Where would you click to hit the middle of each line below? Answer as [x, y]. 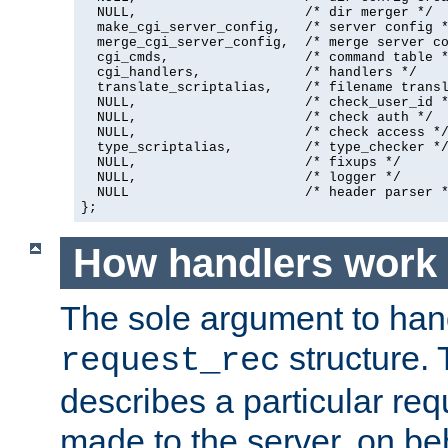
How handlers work [254, 262]
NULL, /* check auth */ [257, 118]
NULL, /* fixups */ [241, 163]
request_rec [170, 361]
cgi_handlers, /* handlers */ [249, 73]
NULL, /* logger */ [241, 178]
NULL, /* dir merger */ [257, 13]
